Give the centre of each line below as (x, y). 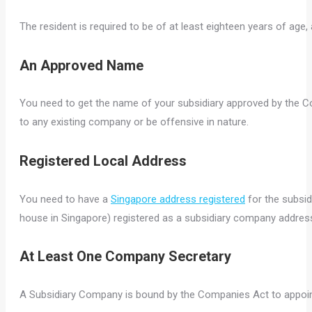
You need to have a (65, 199)
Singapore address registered (178, 199)
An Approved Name (81, 65)
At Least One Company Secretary (125, 257)
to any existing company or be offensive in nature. (134, 122)
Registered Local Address (103, 161)
